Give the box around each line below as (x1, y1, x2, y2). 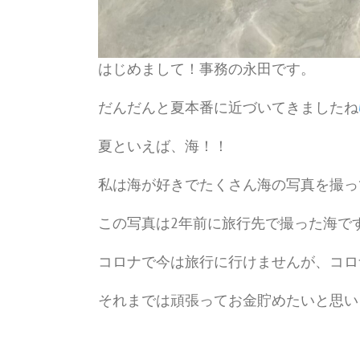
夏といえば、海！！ (98, 137, 228, 156)
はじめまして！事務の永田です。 (98, 59, 315, 79)
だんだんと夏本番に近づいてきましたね (98, 98, 358, 117)
